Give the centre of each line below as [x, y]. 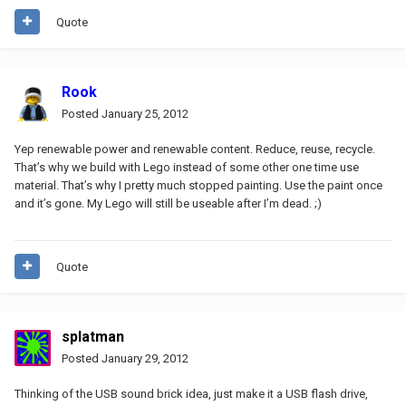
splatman [93, 336]
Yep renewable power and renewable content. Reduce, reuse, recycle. [195, 149]
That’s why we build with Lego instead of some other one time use [187, 167]
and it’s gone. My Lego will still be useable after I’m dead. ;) [168, 203]
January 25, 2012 [145, 113]
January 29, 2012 [145, 358]
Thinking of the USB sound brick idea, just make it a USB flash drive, [191, 393]
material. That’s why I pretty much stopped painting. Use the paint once [198, 185]
